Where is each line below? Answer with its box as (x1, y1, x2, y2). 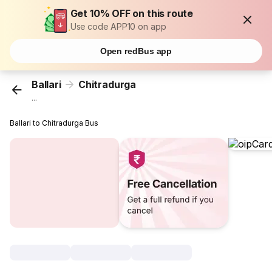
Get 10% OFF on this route (70, 7, 194, 19)
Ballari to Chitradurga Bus (10, 118, 99, 128)
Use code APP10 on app (70, 21, 166, 32)
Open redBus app (100, 46, 172, 56)
